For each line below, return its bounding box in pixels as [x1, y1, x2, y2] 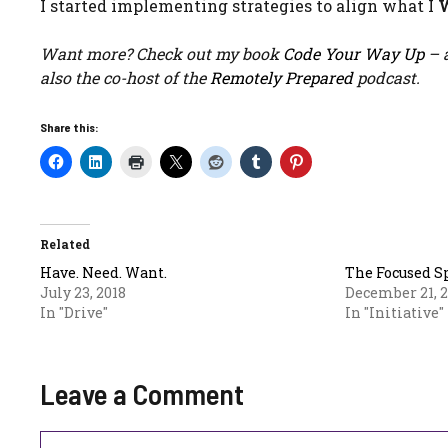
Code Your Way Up [283, 43, 424, 64]
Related [40, 236, 90, 252]
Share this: [40, 120, 99, 134]
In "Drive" [40, 303, 108, 322]
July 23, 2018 [40, 283, 126, 302]
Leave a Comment [40, 376, 244, 411]
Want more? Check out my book [40, 43, 283, 64]
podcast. [353, 67, 420, 88]
